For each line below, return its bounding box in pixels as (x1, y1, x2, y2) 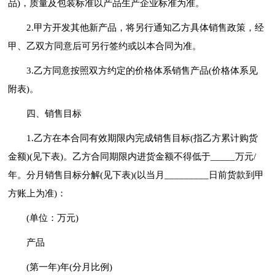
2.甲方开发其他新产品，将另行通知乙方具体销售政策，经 (26, 22, 265, 33)
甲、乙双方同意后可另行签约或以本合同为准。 (8, 41, 202, 51)
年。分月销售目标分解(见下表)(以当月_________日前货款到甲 (8, 169, 265, 180)
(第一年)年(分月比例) (26, 261, 113, 272)
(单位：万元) (26, 212, 79, 223)
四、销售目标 (26, 108, 82, 118)
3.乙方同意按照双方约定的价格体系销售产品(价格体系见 (26, 65, 258, 76)
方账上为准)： (8, 188, 67, 198)
